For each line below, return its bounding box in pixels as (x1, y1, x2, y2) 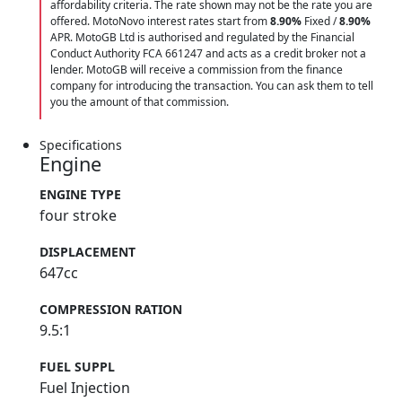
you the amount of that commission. (50, 94, 229, 110)
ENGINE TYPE (39, 186, 121, 204)
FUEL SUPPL (39, 358, 115, 376)
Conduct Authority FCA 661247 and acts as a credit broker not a (50, 46, 366, 62)
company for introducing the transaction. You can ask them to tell (50, 78, 373, 94)
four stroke (39, 205, 117, 226)
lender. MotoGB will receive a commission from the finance (50, 62, 343, 78)
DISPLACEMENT (39, 243, 135, 261)
